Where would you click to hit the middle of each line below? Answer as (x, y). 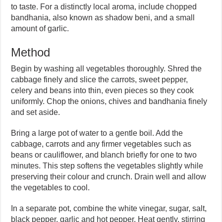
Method (31, 52)
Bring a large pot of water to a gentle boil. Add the (97, 133)
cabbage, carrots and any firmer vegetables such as (101, 144)
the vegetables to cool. (51, 187)
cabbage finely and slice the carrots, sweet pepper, (100, 79)
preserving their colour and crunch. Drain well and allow (109, 176)
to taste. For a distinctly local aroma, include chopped (104, 6)
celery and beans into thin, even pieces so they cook (103, 90)
